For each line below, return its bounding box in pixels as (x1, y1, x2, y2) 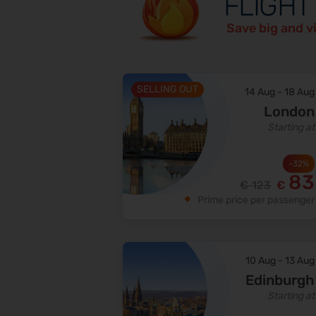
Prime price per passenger (197, 194, 315, 207)
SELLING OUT (137, 83, 198, 96)
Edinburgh (245, 272, 315, 289)
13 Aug (285, 255, 315, 267)
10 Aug (245, 255, 276, 267)
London (264, 103, 315, 121)
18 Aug (284, 86, 315, 99)
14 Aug (245, 86, 275, 99)
